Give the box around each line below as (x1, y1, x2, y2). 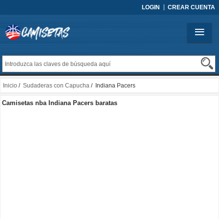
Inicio (3, 82, 17, 89)
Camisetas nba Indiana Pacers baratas (2, 99, 117, 107)
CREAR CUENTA (168, 4, 215, 11)
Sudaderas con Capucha (23, 82, 89, 89)
